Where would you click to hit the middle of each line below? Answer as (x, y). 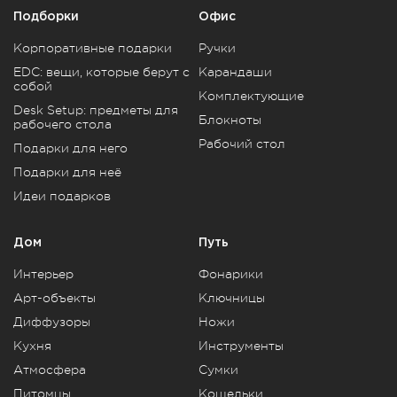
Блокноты (230, 119)
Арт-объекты (54, 297)
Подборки (46, 16)
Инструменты (241, 345)
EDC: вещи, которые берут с (101, 71)
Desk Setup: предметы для (96, 109)
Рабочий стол (242, 143)
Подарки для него (70, 148)
